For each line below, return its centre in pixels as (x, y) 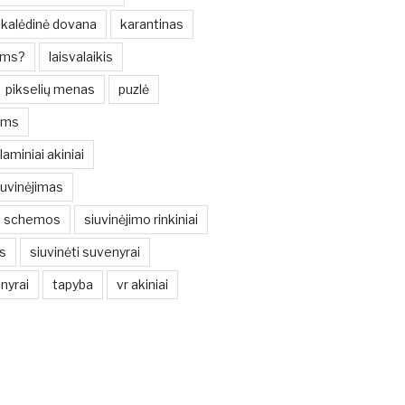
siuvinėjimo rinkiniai (141, 220)
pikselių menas (50, 89)
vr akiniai (142, 285)
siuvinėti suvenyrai (85, 252)
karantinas (151, 24)
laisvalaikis (80, 57)
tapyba (72, 285)
